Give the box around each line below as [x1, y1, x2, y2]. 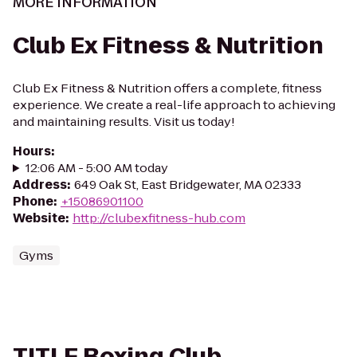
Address [13, 176, 67, 193]
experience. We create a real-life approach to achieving [13, 96, 335, 113]
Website [13, 210, 65, 226]
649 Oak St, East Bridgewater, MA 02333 [74, 176, 301, 193]
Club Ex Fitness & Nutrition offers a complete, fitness [13, 80, 322, 96]
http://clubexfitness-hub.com [73, 210, 245, 226]
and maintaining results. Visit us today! [13, 113, 235, 130]
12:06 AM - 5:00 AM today [25, 159, 168, 176]
